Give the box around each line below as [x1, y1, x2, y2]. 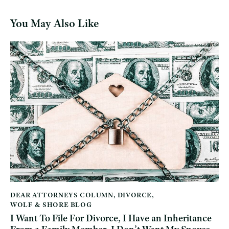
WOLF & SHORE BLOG [10, 199, 92, 209]
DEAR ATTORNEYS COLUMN [10, 190, 113, 199]
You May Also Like [10, 16, 99, 31]
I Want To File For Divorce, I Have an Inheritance [10, 212, 212, 225]
